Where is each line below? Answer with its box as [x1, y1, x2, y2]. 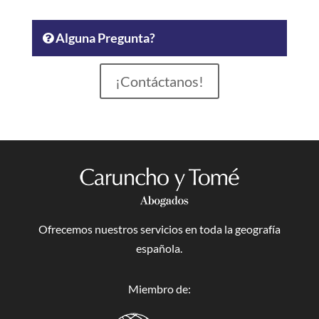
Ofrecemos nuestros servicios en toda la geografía [38, 222, 281, 236]
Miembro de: [127, 282, 191, 296]
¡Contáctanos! [115, 73, 204, 90]
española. [136, 241, 183, 255]
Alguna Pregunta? [53, 30, 155, 46]
